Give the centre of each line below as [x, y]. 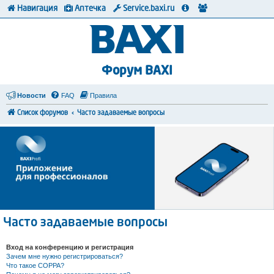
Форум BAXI [137, 72]
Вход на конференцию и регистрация [70, 247]
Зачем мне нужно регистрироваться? [65, 257]
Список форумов [43, 113]
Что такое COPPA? [35, 266]
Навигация [37, 9]
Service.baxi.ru [149, 9]
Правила [103, 95]
